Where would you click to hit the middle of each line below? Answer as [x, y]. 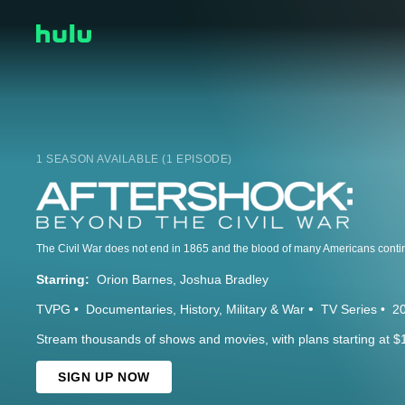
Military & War [265, 310]
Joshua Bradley [224, 280]
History [199, 310]
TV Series [349, 310]
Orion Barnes [135, 280]
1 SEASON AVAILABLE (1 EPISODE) [134, 160]
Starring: [63, 280]
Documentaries [129, 310]
